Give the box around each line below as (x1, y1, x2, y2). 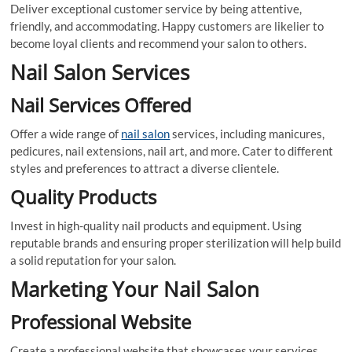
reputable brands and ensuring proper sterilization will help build (10, 236, 342, 251)
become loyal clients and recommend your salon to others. (10, 36, 307, 51)
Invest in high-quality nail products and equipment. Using (10, 218, 302, 233)
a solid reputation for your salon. (10, 253, 177, 268)
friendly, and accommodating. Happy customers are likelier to (10, 19, 324, 34)
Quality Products (10, 184, 157, 211)
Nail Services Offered (10, 92, 192, 119)
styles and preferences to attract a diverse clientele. (10, 161, 280, 176)
